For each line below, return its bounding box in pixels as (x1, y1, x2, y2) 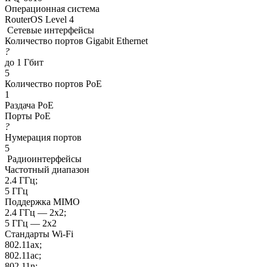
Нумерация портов (5, 132, 82, 143)
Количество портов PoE (5, 79, 102, 89)
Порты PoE (5, 111, 51, 122)
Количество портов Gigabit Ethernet (5, 36, 148, 46)
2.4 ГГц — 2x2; (5, 207, 66, 218)
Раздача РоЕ (5, 100, 54, 111)
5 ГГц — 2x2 (5, 218, 57, 229)
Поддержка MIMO (5, 197, 80, 207)
